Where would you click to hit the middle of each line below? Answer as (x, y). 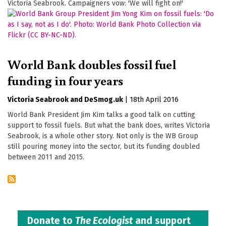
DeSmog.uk (104, 99)
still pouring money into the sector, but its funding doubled (104, 146)
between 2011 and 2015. (46, 157)
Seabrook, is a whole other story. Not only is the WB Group (103, 136)
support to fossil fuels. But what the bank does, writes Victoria (109, 125)
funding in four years (65, 80)
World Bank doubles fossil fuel (92, 64)
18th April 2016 (154, 99)
